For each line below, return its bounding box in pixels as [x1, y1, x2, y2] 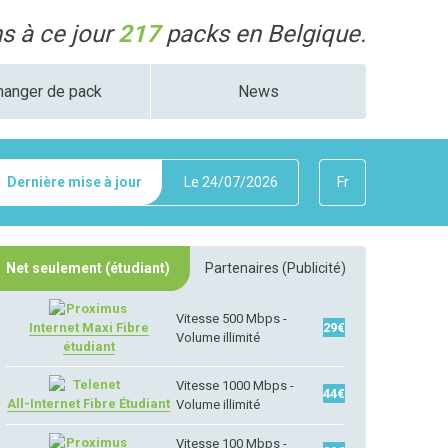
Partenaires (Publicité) [205, 260, 346, 276]
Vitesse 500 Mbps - [176, 311, 288, 326]
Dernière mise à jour [7, 174, 143, 190]
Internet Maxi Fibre [28, 320, 149, 335]
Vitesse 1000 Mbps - [176, 378, 295, 393]
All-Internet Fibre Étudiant [7, 396, 171, 411]
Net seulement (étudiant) [6, 260, 171, 276]
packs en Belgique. [159, 20, 366, 48]
